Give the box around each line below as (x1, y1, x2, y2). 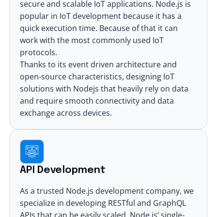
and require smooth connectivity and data (20, 95, 174, 106)
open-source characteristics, (20, 71, 126, 82)
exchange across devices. (20, 107, 112, 118)
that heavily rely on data (99, 83, 188, 94)
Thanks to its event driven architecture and (20, 59, 177, 70)
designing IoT (126, 71, 174, 82)
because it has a (121, 10, 182, 21)
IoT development (60, 10, 121, 21)
